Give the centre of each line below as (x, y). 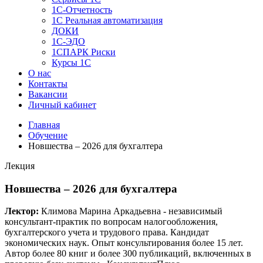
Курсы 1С (71, 63)
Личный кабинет (62, 105)
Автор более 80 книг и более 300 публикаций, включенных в (128, 254)
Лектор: (22, 211)
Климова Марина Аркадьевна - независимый (131, 211)
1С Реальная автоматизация (107, 20)
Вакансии (48, 94)
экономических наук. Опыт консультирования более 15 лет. (124, 243)
